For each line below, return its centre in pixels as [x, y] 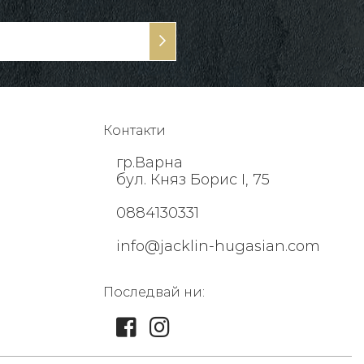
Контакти [134, 131]
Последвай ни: [154, 292]
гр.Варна [149, 163]
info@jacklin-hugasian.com [218, 247]
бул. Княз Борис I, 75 [193, 180]
